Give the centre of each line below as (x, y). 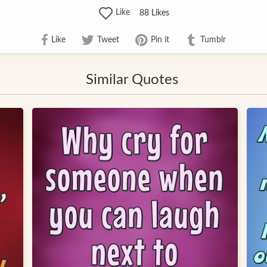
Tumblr (213, 40)
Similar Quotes (132, 80)
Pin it (160, 40)
